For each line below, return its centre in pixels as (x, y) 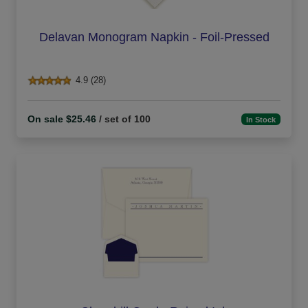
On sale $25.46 (62, 119)
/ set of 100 (123, 119)
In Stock (261, 119)
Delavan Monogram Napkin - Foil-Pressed (154, 37)
